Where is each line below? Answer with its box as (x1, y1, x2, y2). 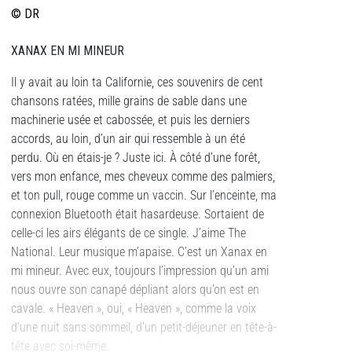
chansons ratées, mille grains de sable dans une (11, 93, 247, 109)
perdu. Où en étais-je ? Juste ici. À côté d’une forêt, (11, 150, 260, 166)
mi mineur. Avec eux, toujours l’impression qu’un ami (11, 263, 269, 279)
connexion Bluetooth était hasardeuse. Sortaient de (11, 207, 264, 222)
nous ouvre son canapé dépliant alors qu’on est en (11, 282, 259, 298)
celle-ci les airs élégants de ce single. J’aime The (11, 225, 246, 241)
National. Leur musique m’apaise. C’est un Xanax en (11, 244, 267, 260)
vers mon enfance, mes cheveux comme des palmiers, (11, 169, 275, 185)
